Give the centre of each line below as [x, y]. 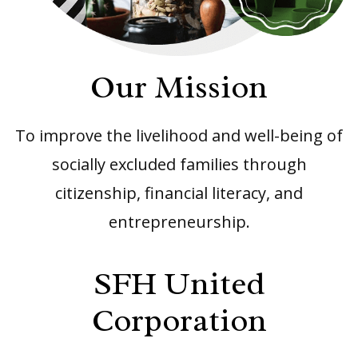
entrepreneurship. [179, 222]
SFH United [179, 284]
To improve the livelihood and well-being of [179, 136]
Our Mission [179, 87]
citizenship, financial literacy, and [179, 193]
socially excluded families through [179, 165]
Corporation [179, 320]
